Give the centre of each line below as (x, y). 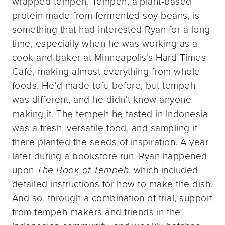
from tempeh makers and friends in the (96, 212)
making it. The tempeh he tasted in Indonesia (110, 114)
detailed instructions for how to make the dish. (113, 184)
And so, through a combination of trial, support (113, 198)
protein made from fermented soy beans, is (106, 16)
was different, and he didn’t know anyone (102, 100)
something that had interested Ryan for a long (111, 30)
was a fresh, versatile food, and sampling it (105, 128)
